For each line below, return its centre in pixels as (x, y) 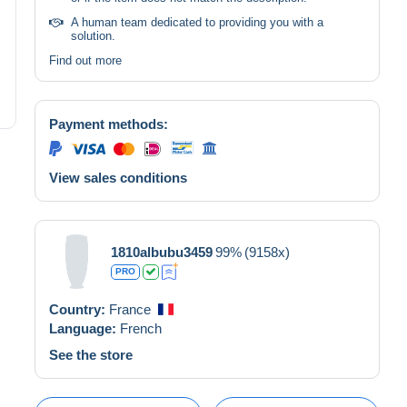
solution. (93, 35)
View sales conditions (118, 177)
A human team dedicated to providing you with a (197, 22)
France (130, 309)
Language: (84, 328)
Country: (79, 309)
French (141, 328)
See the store (91, 354)
